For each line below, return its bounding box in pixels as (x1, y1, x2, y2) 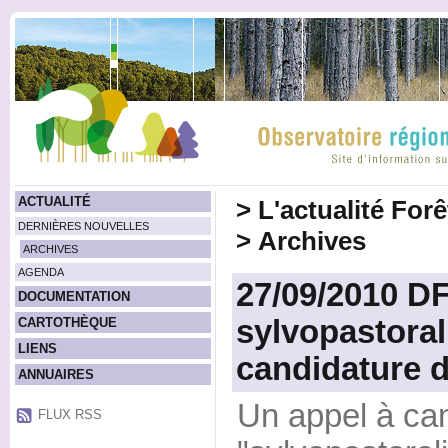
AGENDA (17, 266, 64, 278)
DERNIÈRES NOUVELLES (17, 220, 149, 232)
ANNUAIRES (17, 367, 94, 382)
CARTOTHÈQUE (17, 315, 117, 330)
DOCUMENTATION (17, 289, 130, 304)
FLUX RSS (37, 406, 102, 422)
